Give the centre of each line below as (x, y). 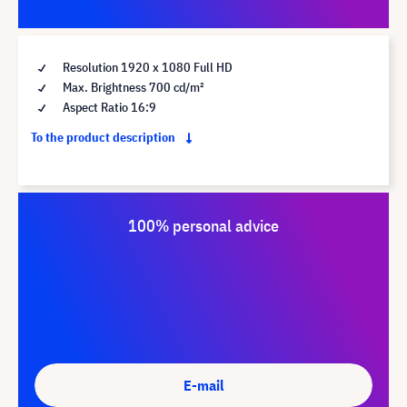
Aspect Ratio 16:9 (108, 107)
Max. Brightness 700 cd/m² (132, 87)
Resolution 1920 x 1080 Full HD (146, 67)
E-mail (203, 385)
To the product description (104, 137)
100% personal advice (203, 225)
